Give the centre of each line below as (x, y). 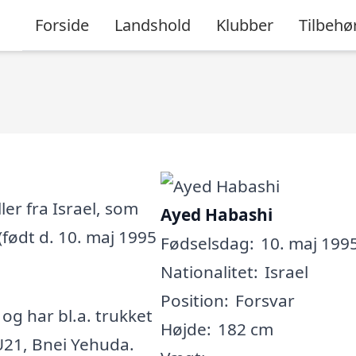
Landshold (153, 25)
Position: (194, 300)
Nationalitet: (209, 272)
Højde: (186, 329)
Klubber (245, 25)
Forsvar (265, 300)
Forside (62, 25)
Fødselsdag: (207, 243)
